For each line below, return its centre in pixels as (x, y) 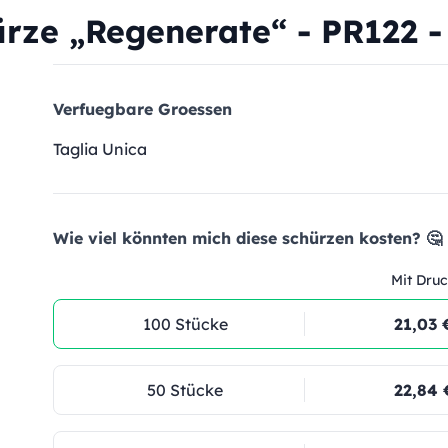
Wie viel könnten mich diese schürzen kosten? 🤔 (247, 238)
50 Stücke (185, 390)
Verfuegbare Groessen (142, 109)
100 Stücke (185, 324)
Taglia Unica (100, 149)
